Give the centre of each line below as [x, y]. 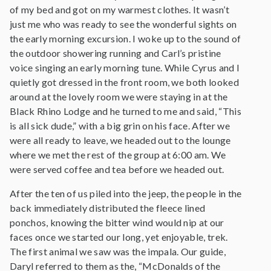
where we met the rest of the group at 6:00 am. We [118, 155]
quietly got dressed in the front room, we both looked [124, 82]
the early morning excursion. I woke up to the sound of [126, 38]
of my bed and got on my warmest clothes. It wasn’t [120, 9]
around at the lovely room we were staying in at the [119, 96]
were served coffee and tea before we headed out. [117, 169]
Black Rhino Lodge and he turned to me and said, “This [126, 111]
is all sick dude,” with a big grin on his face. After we [120, 126]
